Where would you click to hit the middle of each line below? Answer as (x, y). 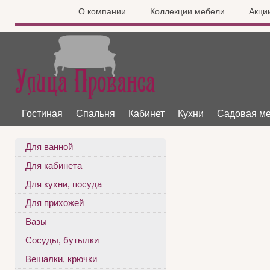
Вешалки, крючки (61, 259)
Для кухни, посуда (64, 184)
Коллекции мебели (187, 11)
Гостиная (42, 114)
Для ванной (49, 147)
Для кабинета (54, 165)
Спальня (96, 114)
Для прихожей (55, 203)
